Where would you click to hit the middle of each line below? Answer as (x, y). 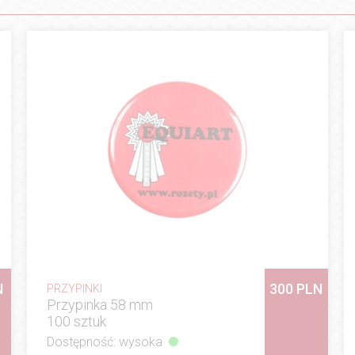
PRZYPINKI (74, 288)
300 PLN (296, 288)
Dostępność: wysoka (104, 342)
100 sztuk (76, 321)
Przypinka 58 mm (99, 304)
